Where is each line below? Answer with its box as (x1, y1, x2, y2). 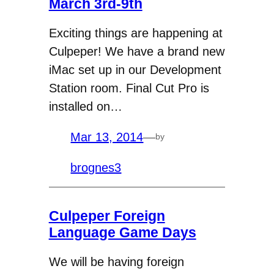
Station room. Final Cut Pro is (48, 81, 209, 95)
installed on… (48, 99, 122, 113)
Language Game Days (48, 224, 196, 240)
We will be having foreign (48, 254, 184, 268)
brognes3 (70, 160, 122, 174)
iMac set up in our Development (48, 62, 221, 76)
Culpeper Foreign (48, 207, 165, 224)
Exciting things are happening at (48, 26, 223, 40)
